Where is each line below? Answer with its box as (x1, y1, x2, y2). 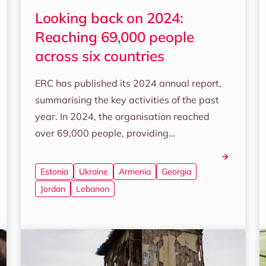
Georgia (161, 166, 191, 177)
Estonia (40, 166, 68, 177)
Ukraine (78, 166, 108, 177)
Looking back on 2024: (34, 9, 183, 27)
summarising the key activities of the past (34, 94, 219, 106)
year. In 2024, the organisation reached (34, 110, 210, 122)
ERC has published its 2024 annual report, (34, 77, 221, 89)
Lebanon (75, 183, 109, 194)
